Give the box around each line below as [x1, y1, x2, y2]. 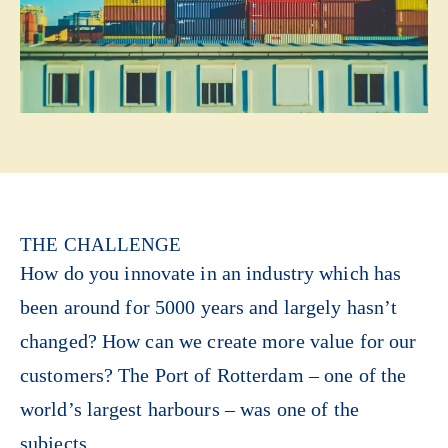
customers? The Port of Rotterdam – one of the [20, 364, 407, 387]
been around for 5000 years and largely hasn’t [20, 296, 398, 319]
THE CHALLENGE [20, 234, 182, 256]
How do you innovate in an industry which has [20, 262, 402, 285]
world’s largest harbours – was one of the [20, 398, 359, 421]
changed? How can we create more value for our [20, 330, 417, 353]
